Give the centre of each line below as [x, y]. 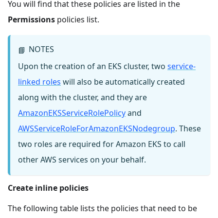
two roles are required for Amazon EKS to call [102, 144]
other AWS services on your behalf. [82, 160]
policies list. [77, 19]
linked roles [39, 82]
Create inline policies [48, 188]
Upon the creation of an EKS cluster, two [93, 66]
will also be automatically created [123, 82]
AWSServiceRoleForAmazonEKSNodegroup [97, 129]
